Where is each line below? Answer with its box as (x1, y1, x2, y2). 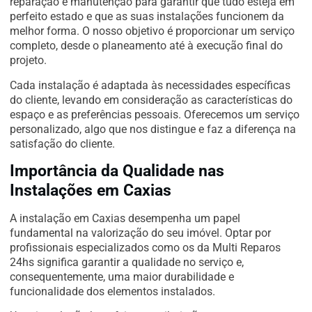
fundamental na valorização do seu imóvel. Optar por (10, 226, 271, 240)
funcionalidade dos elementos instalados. (10, 285, 215, 299)
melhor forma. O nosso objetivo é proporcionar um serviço (10, 24, 295, 38)
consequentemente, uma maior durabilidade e (10, 270, 234, 284)
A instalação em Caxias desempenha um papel (10, 212, 240, 226)
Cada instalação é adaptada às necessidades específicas (10, 78, 290, 92)
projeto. (10, 54, 47, 68)
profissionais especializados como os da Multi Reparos (10, 241, 281, 255)
